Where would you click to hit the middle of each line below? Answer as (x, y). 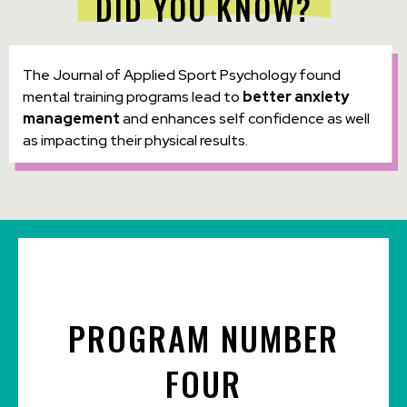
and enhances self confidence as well (245, 119)
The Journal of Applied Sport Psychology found (182, 75)
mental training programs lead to (133, 97)
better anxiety (296, 97)
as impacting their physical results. (135, 141)
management (71, 119)
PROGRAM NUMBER (203, 338)
